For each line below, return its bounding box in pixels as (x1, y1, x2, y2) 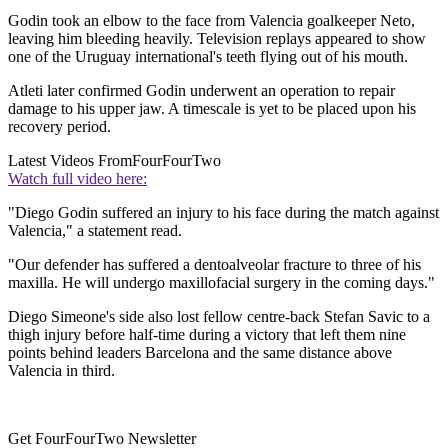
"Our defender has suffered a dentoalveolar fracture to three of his (8, 256, 421, 274)
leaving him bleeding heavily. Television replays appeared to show (8, 30, 426, 48)
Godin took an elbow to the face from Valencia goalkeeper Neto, (8, 12, 415, 30)
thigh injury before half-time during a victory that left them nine (8, 326, 406, 344)
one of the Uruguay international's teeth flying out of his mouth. (8, 48, 408, 66)
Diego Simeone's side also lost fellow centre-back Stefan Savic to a (8, 308, 430, 326)
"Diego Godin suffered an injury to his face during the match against (8, 204, 439, 222)
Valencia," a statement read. (8, 222, 186, 240)
